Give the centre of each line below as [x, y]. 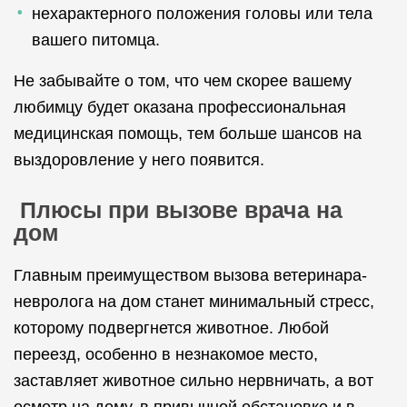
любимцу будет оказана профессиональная [180, 107]
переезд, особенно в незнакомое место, [166, 354]
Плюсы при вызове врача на [178, 210]
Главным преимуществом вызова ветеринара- [190, 275]
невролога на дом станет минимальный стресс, [194, 302]
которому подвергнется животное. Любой [171, 328]
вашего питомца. [96, 40]
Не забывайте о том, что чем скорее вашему [183, 81]
